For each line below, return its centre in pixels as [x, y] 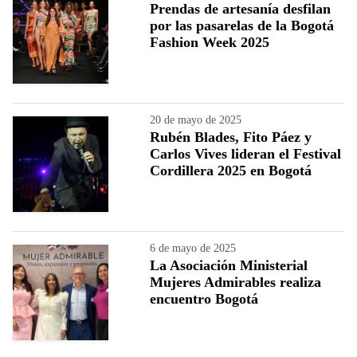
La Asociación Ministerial [229, 265]
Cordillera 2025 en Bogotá [231, 170]
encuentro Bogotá [204, 298]
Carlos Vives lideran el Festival [245, 153]
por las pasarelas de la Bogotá [242, 25]
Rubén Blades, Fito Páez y [231, 137]
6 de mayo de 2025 [193, 248]
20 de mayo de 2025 [196, 120]
